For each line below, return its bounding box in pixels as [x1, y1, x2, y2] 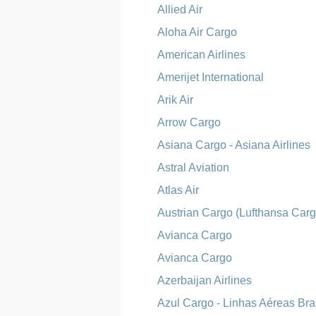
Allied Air [157, 4, 203, 16]
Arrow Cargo [157, 116, 221, 128]
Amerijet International [157, 71, 265, 83]
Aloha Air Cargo [157, 26, 238, 38]
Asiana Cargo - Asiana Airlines [157, 139, 311, 151]
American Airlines [157, 49, 246, 61]
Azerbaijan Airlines [157, 274, 253, 286]
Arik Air [157, 94, 194, 106]
